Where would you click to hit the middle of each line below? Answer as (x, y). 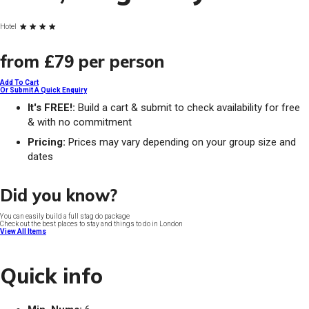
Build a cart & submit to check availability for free (188, 108)
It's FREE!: (51, 108)
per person (121, 62)
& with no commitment (80, 122)
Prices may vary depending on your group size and (181, 142)
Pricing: (47, 142)
